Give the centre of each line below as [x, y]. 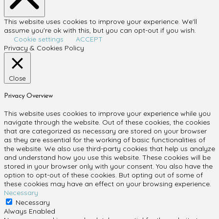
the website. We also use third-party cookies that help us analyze [109, 148]
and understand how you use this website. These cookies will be [107, 157]
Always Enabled [30, 211]
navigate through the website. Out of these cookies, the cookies [107, 122]
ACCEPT [89, 39]
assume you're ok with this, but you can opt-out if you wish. [100, 30]
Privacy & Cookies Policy [44, 48]
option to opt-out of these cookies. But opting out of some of [103, 175]
